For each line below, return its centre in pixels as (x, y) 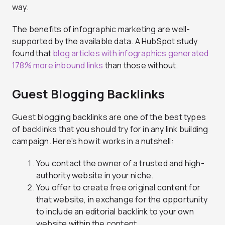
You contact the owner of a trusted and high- (120, 163)
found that (33, 53)
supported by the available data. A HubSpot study (105, 41)
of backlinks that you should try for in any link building (110, 129)
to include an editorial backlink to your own (115, 212)
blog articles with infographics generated (131, 53)
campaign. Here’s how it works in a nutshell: (93, 141)
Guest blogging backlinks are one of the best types (109, 117)
